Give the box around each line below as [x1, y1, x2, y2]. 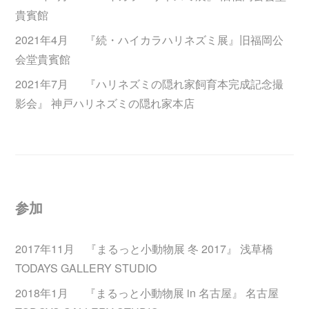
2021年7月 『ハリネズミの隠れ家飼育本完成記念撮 [15, 76, 284, 92]
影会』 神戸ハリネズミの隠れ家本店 [15, 95, 195, 111]
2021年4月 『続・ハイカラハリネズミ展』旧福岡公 [15, 32, 284, 48]
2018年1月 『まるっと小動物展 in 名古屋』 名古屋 [15, 285, 279, 301]
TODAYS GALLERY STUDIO [15, 260, 157, 276]
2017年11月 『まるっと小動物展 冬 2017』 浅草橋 [15, 241, 274, 257]
